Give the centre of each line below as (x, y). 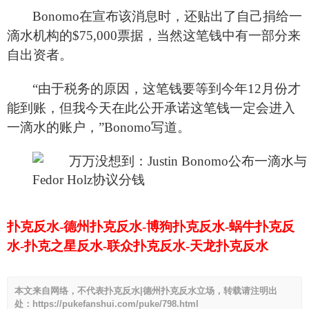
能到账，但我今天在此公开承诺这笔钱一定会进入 (151, 108)
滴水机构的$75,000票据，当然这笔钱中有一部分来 (154, 35)
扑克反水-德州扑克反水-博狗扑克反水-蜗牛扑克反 (151, 226)
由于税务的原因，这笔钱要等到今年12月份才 (169, 88)
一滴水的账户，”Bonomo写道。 (99, 127)
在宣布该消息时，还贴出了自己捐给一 (191, 16)
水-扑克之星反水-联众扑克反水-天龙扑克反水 (138, 246)
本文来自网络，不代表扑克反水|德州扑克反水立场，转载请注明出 (146, 290)
